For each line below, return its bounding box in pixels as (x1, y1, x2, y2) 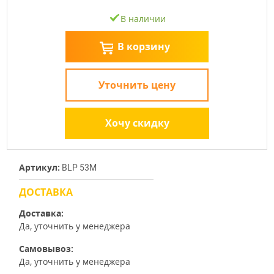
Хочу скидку (105, 116, 169, 130)
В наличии (120, 13, 166, 25)
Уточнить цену (98, 78, 176, 92)
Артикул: (19, 161, 60, 174)
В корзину (117, 40, 170, 54)
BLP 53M (60, 163, 97, 173)
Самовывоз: (19, 243, 73, 255)
